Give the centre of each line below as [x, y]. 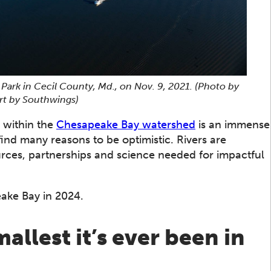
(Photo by [217, 86]
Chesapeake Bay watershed [126, 124]
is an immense [233, 124]
